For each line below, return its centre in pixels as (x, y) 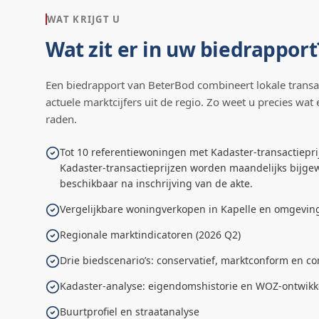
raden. (61, 119)
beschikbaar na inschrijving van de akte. (156, 183)
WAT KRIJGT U (84, 19)
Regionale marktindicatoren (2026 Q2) (150, 235)
